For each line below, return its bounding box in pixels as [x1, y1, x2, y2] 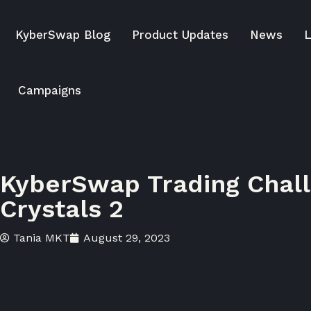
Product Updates [132, 28, 228, 42]
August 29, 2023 [83, 231, 170, 244]
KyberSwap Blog [15, 28, 110, 42]
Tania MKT [13, 231, 70, 244]
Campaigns [17, 83, 81, 97]
